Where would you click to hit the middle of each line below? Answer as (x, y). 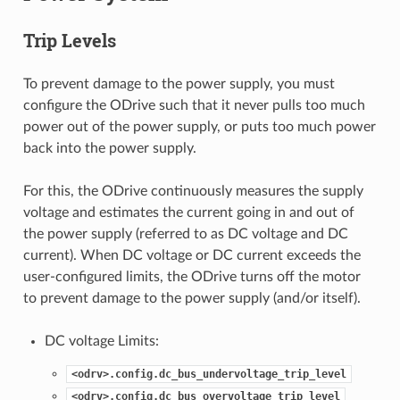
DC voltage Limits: (101, 341)
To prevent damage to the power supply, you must (179, 83)
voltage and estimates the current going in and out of (188, 212)
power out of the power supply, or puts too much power (199, 126)
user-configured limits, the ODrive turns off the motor (192, 276)
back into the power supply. (109, 148)
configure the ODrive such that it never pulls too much (194, 105)
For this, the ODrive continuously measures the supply (193, 191)
